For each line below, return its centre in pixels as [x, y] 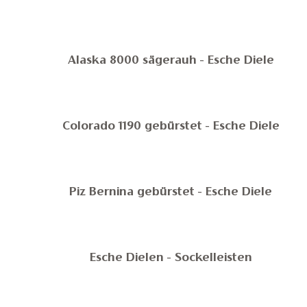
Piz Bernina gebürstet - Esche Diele [171, 193]
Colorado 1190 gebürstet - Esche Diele [171, 127]
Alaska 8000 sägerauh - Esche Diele [171, 61]
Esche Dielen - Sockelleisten [171, 258]
